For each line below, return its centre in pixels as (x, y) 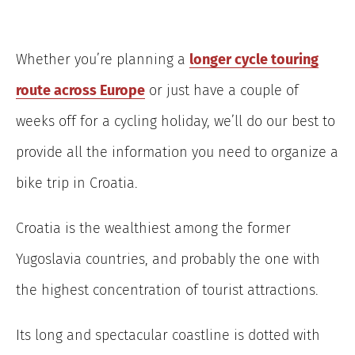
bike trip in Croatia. (77, 183)
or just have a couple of (222, 91)
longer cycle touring (254, 60)
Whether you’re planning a (103, 60)
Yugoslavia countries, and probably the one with (168, 260)
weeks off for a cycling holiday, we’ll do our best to (176, 122)
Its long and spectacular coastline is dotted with (168, 336)
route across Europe (80, 91)
